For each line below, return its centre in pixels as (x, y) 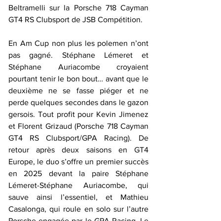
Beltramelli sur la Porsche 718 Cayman (78, 7)
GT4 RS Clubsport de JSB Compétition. (76, 19)
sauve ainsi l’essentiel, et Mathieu (78, 197)
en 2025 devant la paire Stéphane (78, 173)
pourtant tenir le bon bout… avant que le (78, 78)
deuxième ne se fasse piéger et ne (78, 90)
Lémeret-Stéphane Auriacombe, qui (78, 185)
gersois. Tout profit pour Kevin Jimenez (78, 114)
